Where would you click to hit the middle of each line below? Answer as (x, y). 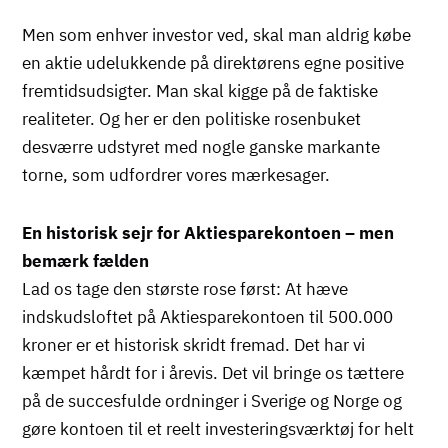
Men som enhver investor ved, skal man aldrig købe (217, 34)
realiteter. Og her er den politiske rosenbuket (192, 118)
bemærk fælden (86, 260)
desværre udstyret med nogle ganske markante (201, 146)
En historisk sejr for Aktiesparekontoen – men (208, 232)
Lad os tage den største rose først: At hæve (185, 288)
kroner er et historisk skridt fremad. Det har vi (194, 344)
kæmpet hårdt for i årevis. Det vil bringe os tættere (213, 372)
